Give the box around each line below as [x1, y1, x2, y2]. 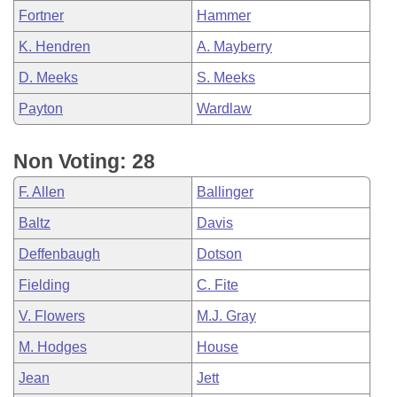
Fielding [19, 277, 70, 292]
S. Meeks [197, 70, 255, 85]
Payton [19, 101, 63, 116]
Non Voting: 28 [13, 150, 155, 173]
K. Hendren [19, 39, 90, 54]
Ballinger [197, 184, 253, 199]
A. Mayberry [197, 39, 272, 54]
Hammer [197, 8, 251, 23]
